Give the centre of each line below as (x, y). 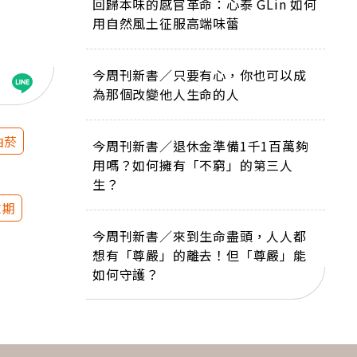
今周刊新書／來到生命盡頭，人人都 (200, 236)
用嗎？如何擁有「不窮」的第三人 (193, 165)
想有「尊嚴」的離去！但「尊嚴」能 (200, 255)
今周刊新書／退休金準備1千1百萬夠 (201, 146)
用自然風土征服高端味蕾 (166, 23)
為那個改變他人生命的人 (166, 94)
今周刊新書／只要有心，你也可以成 (200, 75)
